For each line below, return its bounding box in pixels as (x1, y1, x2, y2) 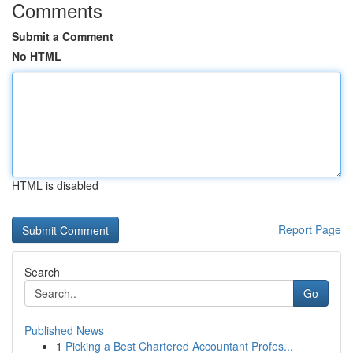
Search (24, 264, 60, 280)
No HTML (12, 48, 61, 64)
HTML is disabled (12, 177, 98, 193)
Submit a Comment (12, 28, 113, 44)
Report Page (278, 221, 341, 237)
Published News (24, 322, 104, 338)
